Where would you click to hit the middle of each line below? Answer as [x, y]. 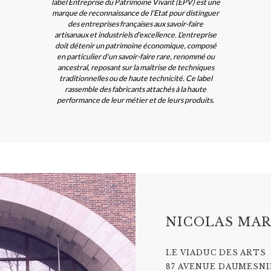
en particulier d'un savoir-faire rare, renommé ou [135, 57]
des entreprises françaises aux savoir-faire [135, 24]
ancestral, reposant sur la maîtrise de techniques [135, 68]
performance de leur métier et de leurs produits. [135, 100]
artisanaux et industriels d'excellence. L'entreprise [135, 35]
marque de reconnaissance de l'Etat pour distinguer [135, 13]
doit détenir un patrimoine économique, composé [135, 46]
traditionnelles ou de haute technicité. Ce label [135, 79]
